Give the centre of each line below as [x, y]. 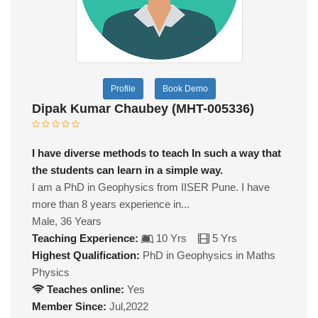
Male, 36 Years [67, 221]
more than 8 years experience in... [111, 204]
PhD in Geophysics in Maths [208, 255]
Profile [123, 88]
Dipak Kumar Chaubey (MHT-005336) [143, 108]
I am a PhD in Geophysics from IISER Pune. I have [151, 187]
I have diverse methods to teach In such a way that [157, 153]
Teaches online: [84, 289]
